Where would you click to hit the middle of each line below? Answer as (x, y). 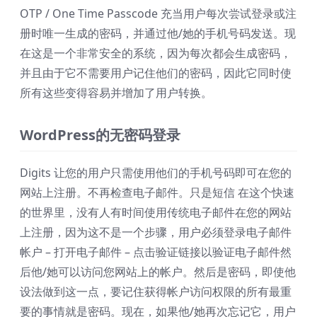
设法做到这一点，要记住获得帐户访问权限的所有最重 (156, 292)
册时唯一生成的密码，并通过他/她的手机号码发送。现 (158, 34)
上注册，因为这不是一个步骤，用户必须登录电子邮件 (156, 232)
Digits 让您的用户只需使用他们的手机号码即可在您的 (156, 173)
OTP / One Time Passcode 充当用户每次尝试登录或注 (158, 14)
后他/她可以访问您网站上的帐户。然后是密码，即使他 (158, 272)
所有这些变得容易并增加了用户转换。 (116, 93)
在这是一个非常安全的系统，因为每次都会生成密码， (156, 53)
